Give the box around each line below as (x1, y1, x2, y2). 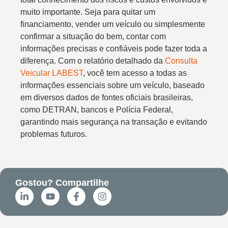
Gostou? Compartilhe (15, 177, 109, 188)
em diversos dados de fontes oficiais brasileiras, (20, 93, 193, 102)
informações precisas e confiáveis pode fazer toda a (20, 44, 207, 53)
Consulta (165, 56, 197, 66)
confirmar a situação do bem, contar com (20, 32, 166, 41)
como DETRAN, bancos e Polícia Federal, (20, 105, 173, 115)
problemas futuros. (20, 130, 87, 139)
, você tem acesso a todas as (83, 69, 187, 78)
